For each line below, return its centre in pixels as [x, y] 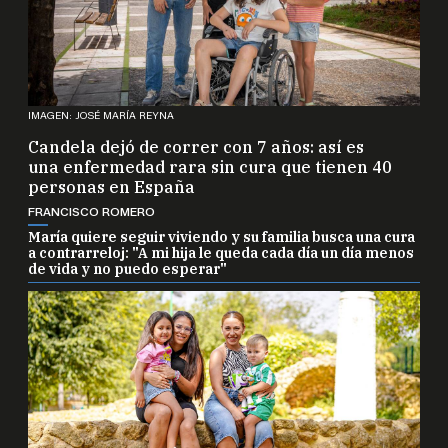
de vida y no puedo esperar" [127, 258]
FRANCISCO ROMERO [91, 201]
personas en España [111, 176]
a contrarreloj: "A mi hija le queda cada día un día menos [221, 242]
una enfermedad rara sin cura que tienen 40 [210, 156]
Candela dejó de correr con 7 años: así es [196, 136]
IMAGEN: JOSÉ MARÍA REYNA [101, 105]
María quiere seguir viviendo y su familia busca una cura [221, 226]
